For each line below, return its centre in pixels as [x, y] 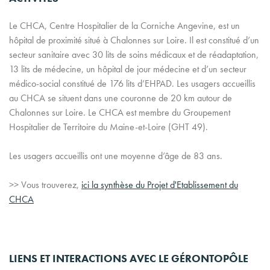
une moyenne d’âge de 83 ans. [163, 156]
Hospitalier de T [38, 127]
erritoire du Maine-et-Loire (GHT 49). [137, 127]
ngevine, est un [212, 26]
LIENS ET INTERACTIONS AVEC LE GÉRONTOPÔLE [129, 258]
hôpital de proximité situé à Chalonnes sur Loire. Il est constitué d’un [134, 40]
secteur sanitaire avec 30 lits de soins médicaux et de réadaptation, [134, 55]
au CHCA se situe [42, 98]
